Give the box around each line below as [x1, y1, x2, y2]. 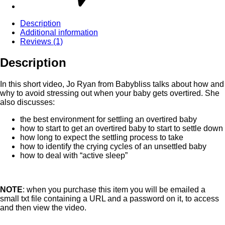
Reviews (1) [20, 37, 63, 46]
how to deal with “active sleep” [20, 151, 128, 160]
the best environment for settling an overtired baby [20, 115, 197, 124]
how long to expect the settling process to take [20, 133, 183, 142]
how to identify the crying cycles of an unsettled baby [20, 142, 206, 151]
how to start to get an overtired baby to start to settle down [20, 124, 223, 133]
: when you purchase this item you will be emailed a [23, 185, 205, 194]
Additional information [20, 28, 98, 37]
